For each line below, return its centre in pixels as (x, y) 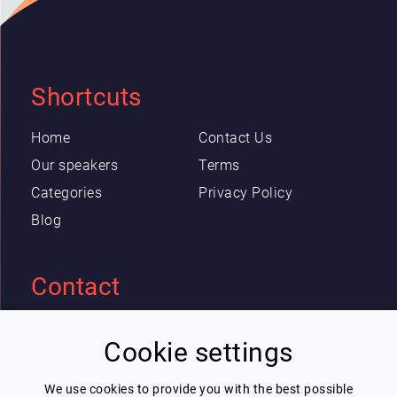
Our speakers (74, 165)
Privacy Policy (245, 193)
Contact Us (235, 138)
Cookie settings (198, 352)
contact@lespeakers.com (115, 354)
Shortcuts (86, 97)
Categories (66, 193)
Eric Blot (62, 327)
